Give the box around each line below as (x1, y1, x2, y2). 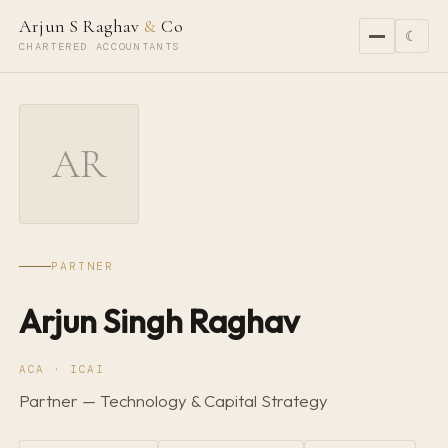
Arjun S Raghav (19, 16, 145, 37)
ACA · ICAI (19, 362, 105, 376)
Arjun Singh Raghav (19, 301, 300, 341)
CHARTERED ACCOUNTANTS (19, 40, 181, 53)
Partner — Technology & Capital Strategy (19, 390, 329, 412)
